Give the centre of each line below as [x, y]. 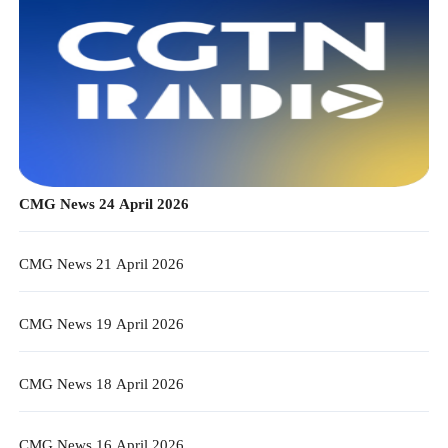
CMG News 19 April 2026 [101, 326]
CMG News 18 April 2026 [120, 386]
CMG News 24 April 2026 [103, 205]
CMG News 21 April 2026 [101, 266]
